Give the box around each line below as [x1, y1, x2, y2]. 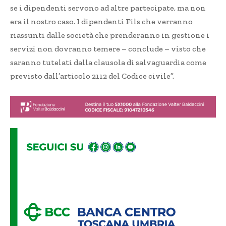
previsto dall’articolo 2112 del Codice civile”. [10, 71, 174, 81]
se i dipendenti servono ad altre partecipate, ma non [10, 3, 206, 13]
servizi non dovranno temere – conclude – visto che [10, 44, 206, 54]
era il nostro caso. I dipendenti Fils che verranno [10, 17, 193, 27]
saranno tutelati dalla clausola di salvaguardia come [10, 58, 206, 68]
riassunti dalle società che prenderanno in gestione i [10, 30, 209, 40]
